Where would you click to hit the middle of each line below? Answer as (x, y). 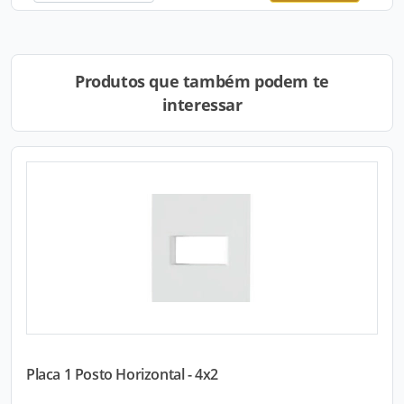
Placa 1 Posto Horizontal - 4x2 (122, 374)
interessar (202, 105)
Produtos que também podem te (202, 81)
